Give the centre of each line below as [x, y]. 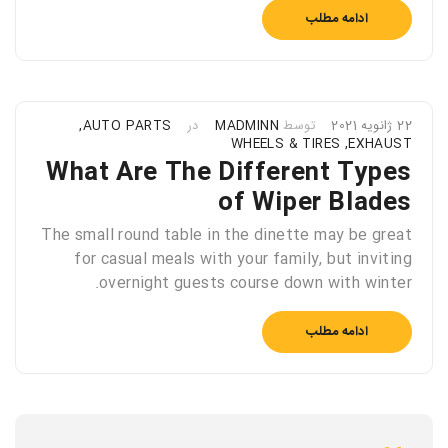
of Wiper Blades [314, 204]
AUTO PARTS [127, 126]
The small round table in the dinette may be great [226, 235]
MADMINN [247, 126]
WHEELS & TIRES [285, 144]
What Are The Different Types [229, 174]
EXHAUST [380, 144]
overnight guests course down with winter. [255, 283]
